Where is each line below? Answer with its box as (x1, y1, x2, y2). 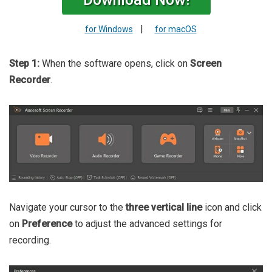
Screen (190, 58, 222, 70)
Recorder (9, 74, 50, 86)
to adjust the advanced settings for (72, 218, 222, 230)
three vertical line (126, 202, 202, 214)
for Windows (84, 24, 133, 35)
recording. (9, 234, 51, 246)
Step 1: (9, 58, 42, 70)
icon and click (202, 202, 262, 214)
